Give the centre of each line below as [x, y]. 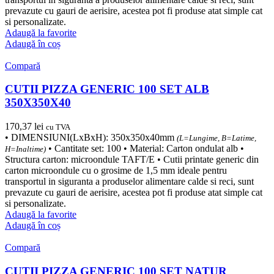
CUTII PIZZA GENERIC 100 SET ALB [107, 89]
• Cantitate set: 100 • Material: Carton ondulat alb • [145, 148]
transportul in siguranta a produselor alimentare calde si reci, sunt [129, 181]
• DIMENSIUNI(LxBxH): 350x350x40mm [91, 137]
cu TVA [58, 127]
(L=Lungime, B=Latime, [217, 138]
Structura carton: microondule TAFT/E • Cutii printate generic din [132, 159]
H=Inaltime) [25, 149]
